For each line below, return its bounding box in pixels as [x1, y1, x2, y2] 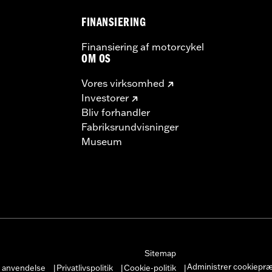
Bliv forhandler [81, 106, 150, 118]
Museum [81, 135, 122, 148]
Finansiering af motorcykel [81, 40, 204, 53]
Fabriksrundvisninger [81, 120, 178, 133]
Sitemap [144, 248, 176, 258]
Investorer [81, 91, 129, 104]
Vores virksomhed [81, 76, 165, 89]
